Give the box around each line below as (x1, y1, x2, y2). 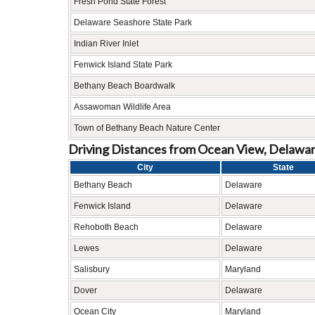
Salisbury (74, 264, 110, 274)
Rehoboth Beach (74, 222, 139, 232)
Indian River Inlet (74, 39, 139, 49)
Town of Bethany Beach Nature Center (74, 123, 220, 133)
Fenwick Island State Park (74, 60, 172, 70)
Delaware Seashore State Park (74, 18, 192, 27)
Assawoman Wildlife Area (74, 102, 171, 112)
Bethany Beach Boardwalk (74, 81, 175, 91)
